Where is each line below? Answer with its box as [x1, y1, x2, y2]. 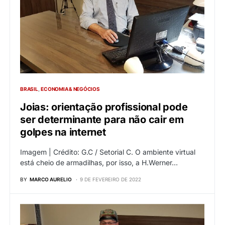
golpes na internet [20, 126, 106, 139]
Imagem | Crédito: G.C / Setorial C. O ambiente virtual [20, 148, 195, 157]
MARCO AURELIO [30, 176, 72, 183]
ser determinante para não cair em [20, 114, 184, 126]
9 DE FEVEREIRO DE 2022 [80, 176, 141, 183]
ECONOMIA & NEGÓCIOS [41, 86, 100, 92]
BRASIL [20, 86, 38, 92]
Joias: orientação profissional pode [20, 101, 188, 114]
